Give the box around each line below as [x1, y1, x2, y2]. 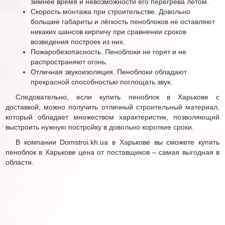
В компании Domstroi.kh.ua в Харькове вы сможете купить [16, 138, 219, 146]
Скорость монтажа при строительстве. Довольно [31, 7, 190, 16]
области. [6, 158, 34, 166]
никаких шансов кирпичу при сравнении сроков [31, 27, 186, 36]
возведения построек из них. [31, 37, 125, 46]
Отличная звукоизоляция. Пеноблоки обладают [31, 67, 187, 76]
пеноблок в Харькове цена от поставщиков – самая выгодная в [6, 148, 219, 156]
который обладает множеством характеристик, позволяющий [6, 113, 219, 121]
